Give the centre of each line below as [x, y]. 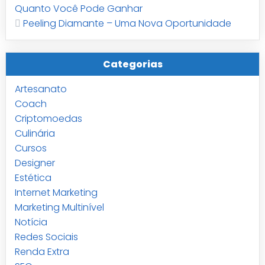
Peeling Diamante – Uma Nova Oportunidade [127, 24]
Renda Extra [42, 252]
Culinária [35, 134]
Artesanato [41, 89]
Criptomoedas [48, 119]
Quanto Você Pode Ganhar [78, 9]
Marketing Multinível [59, 208]
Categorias [132, 64]
